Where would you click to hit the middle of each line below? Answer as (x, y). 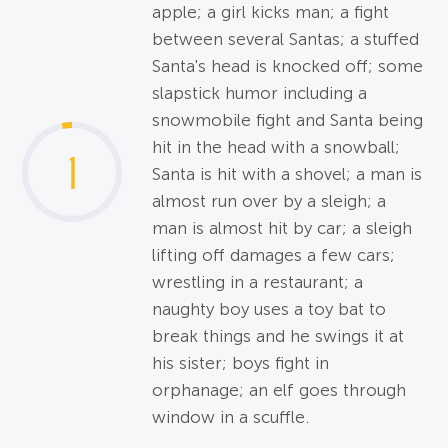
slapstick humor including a (260, 94)
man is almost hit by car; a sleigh (282, 229)
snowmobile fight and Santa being (288, 121)
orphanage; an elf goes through (279, 391)
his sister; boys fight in (241, 364)
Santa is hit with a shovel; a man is (287, 175)
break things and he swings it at (278, 337)
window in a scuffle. (231, 418)
